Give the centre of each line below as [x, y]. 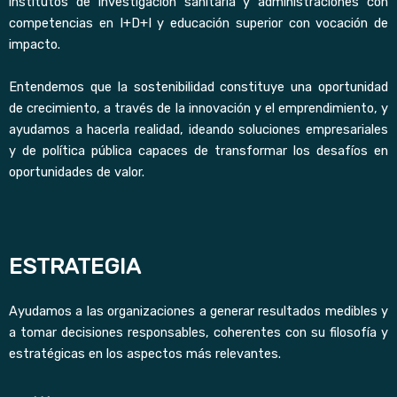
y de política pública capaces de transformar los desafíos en [198, 150]
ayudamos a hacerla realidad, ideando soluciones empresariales [198, 129]
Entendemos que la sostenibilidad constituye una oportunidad [198, 86]
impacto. [35, 45]
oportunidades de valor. [77, 171]
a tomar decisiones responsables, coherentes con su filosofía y [198, 333]
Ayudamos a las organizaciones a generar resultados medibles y [198, 311]
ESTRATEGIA [75, 266]
